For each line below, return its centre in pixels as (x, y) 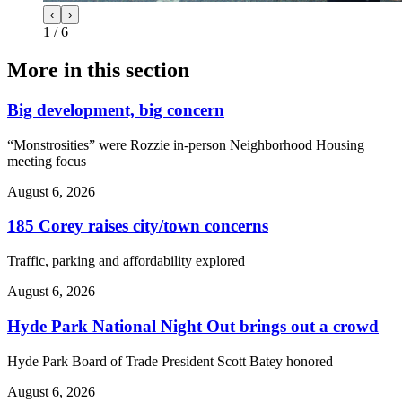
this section (138, 70)
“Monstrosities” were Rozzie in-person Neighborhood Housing (186, 144)
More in (47, 70)
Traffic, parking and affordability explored (126, 261)
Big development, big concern (116, 110)
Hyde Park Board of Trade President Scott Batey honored (170, 361)
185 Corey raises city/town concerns (138, 226)
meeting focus (47, 161)
